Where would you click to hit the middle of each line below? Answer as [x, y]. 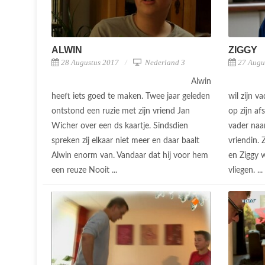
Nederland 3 [164, 62]
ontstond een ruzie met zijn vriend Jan [121, 111]
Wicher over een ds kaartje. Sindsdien [120, 126]
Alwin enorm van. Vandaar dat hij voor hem [130, 155]
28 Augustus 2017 [90, 62]
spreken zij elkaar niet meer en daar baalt [125, 140]
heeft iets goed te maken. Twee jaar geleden [131, 96]
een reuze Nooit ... [85, 170]
